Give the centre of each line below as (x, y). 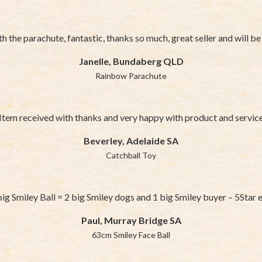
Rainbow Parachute (131, 75)
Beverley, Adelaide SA (131, 140)
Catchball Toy (131, 155)
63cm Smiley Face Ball (131, 235)
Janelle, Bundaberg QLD (131, 61)
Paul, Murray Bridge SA (131, 220)
